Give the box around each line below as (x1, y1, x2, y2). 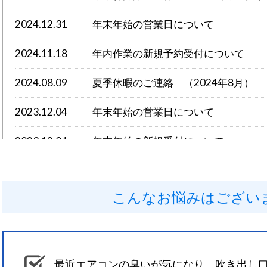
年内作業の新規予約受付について (92, 47, 244, 60)
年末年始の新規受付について (92, 135, 224, 147)
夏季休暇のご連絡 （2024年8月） (92, 76, 254, 89)
